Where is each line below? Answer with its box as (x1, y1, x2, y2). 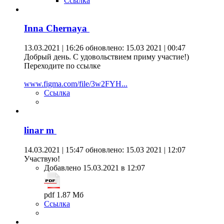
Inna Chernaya (24, 23, 89, 34)
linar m (24, 124, 56, 135)
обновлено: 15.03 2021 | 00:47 (83, 43, 185, 52)
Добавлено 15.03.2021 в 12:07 (44, 163, 145, 172)
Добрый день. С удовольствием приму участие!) (24, 52, 189, 61)
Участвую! (24, 154, 60, 163)
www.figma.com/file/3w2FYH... (24, 79, 127, 88)
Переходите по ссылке (24, 61, 100, 70)
